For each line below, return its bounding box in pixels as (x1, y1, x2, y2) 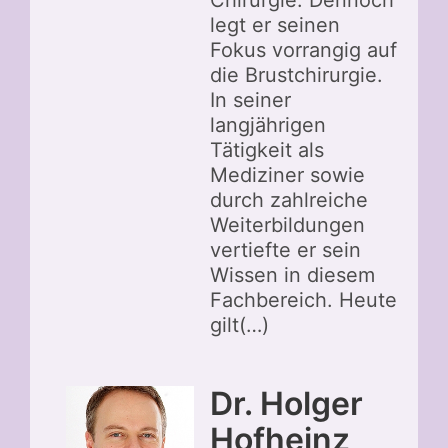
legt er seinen (210, 12, 340, 37)
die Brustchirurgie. (210, 62, 383, 87)
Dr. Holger (210, 383, 363, 423)
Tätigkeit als (210, 137, 324, 162)
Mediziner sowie (210, 162, 365, 187)
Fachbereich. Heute (210, 287, 397, 312)
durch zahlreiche (210, 187, 368, 212)
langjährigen (210, 112, 326, 137)
